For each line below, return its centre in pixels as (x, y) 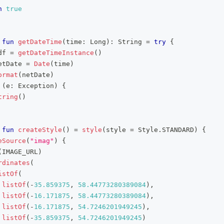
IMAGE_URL (20, 152)
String (130, 42)
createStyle (40, 130)
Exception (34, 86)
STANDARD (178, 130)
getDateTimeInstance (56, 53)
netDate (36, 75)
